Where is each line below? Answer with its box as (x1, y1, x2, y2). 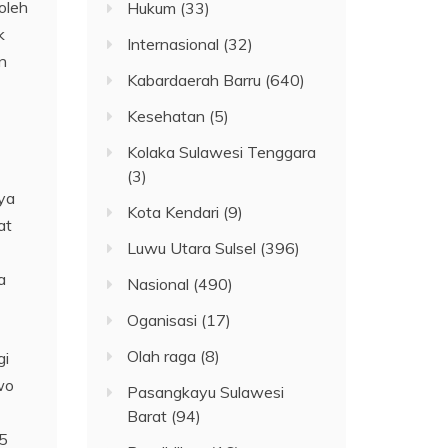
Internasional (127, 33, 220, 54)
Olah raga (127, 345, 197, 366)
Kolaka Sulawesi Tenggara (127, 141, 317, 162)
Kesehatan (127, 105, 206, 126)
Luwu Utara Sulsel (127, 237, 257, 258)
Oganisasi (127, 309, 198, 330)
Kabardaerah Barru (127, 69, 262, 90)
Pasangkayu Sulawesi (127, 381, 285, 402)
